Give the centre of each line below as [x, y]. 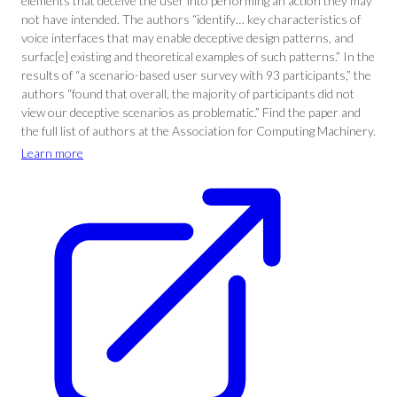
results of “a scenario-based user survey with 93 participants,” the [196, 75]
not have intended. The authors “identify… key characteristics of [191, 19]
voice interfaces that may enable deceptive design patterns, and [187, 38]
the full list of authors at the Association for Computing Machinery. [198, 131]
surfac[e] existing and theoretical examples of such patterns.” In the [198, 56]
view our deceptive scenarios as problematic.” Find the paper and [191, 112]
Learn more [52, 153]
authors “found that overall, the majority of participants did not [188, 93]
